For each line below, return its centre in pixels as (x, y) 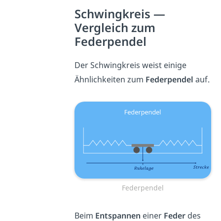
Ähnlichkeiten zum (110, 79)
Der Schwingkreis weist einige (130, 65)
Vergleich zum (115, 27)
